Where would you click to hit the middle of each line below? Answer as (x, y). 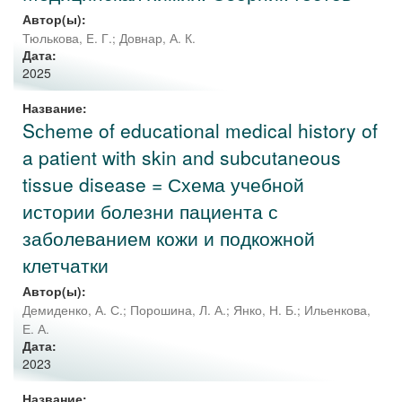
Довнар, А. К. (157, 38)
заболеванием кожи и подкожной (169, 238)
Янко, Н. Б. (265, 310)
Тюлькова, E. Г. (67, 38)
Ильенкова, (337, 310)
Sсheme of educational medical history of (200, 130)
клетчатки (66, 265)
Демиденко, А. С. (73, 310)
